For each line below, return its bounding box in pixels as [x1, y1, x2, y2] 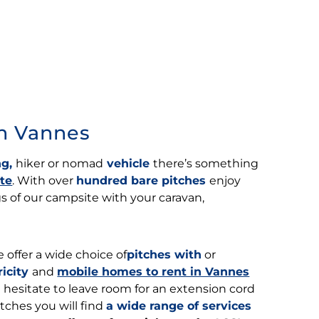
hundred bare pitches [76, 174, 206, 187]
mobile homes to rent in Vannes [57, 265, 250, 278]
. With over [12, 174, 77, 187]
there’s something [153, 157, 259, 170]
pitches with [127, 248, 202, 261]
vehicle [107, 157, 150, 170]
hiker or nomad [16, 157, 104, 170]
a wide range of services [106, 299, 252, 313]
